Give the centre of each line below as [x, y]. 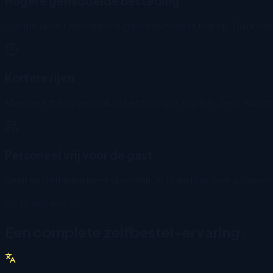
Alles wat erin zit [42, 203]
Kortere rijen [40, 78]
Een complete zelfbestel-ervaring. [125, 231]
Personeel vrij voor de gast [79, 155]
